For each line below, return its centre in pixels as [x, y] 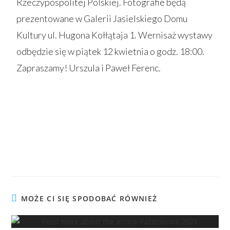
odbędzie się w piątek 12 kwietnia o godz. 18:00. [111, 51]
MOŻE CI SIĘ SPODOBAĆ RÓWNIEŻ [89, 198]
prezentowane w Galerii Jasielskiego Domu [102, 18]
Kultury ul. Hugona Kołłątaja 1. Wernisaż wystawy [115, 35]
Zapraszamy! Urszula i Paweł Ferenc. [90, 68]
